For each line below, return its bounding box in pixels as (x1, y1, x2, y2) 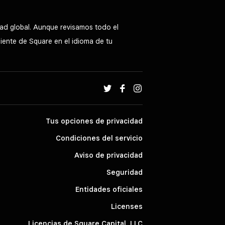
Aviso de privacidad (74, 151, 143, 159)
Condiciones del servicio (56, 134, 143, 142)
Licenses (111, 202, 143, 210)
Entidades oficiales (75, 185, 143, 193)
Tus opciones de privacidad (46, 117, 143, 125)
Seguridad (106, 168, 143, 176)
